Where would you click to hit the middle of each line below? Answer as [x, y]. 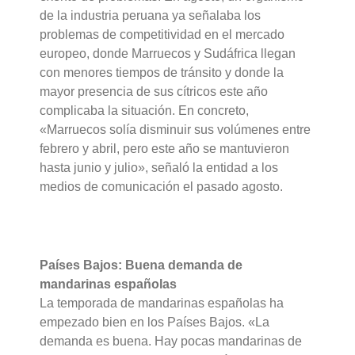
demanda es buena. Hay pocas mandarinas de [171, 342]
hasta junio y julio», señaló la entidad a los [159, 168]
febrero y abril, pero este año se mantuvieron [165, 149]
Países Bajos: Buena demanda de [141, 265]
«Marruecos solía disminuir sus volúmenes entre [176, 130]
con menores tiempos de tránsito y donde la [162, 73]
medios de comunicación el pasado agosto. [162, 187]
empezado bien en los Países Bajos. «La [155, 323]
